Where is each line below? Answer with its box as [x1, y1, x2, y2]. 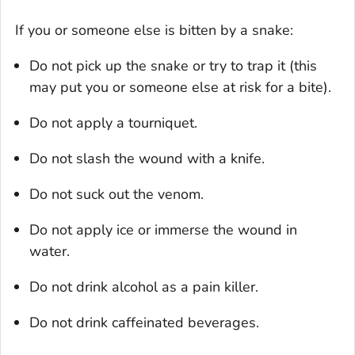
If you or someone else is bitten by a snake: [15, 21, 293, 40]
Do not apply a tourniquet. [29, 113, 197, 133]
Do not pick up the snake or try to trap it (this [29, 56, 317, 76]
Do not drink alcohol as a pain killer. [29, 277, 258, 297]
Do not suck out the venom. [29, 185, 204, 204]
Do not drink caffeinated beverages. [29, 313, 259, 333]
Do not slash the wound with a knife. [29, 149, 265, 169]
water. [29, 242, 70, 261]
